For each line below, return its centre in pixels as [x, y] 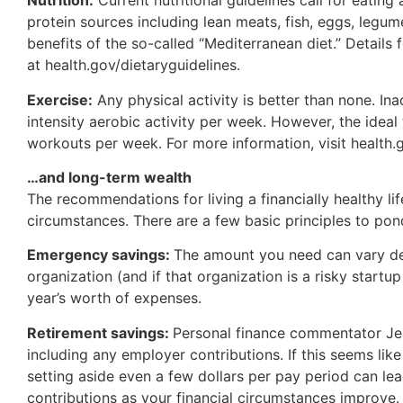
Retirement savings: [100, 332]
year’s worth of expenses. [114, 298]
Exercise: [60, 99]
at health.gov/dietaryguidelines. [134, 65]
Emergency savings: [100, 255]
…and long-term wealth [109, 177]
